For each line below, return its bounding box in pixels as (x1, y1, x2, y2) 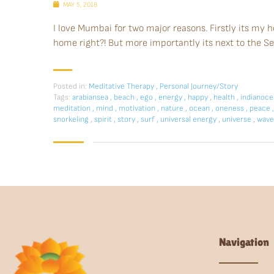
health (213, 92, 237, 103)
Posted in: (53, 81, 87, 92)
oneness (215, 103, 246, 114)
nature (161, 103, 185, 114)
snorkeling (53, 114, 91, 125)
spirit (94, 114, 114, 125)
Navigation (218, 235, 269, 249)
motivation (119, 103, 157, 114)
